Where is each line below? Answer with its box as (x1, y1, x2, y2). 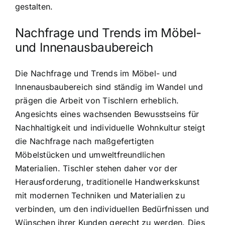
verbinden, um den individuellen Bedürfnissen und (15, 204, 209, 214)
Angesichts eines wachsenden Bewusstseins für (15, 109, 199, 120)
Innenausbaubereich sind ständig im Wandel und (15, 82, 203, 92)
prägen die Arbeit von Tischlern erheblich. (15, 95, 179, 106)
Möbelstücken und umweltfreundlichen (15, 150, 165, 160)
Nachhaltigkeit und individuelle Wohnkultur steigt (15, 123, 205, 133)
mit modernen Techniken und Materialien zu (15, 190, 185, 201)
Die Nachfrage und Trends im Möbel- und (15, 68, 177, 79)
